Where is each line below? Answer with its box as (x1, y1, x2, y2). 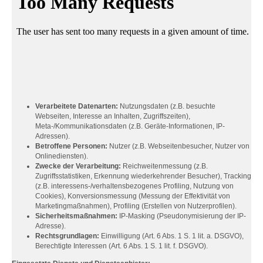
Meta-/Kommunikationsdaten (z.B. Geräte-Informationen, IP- (35, 122, 225, 130)
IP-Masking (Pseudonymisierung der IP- (117, 212, 246, 220)
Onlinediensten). (35, 152, 88, 160)
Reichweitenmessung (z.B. (121, 162, 208, 170)
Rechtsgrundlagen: (35, 232, 99, 240)
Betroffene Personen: (35, 142, 107, 150)
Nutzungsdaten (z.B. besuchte (118, 102, 215, 110)
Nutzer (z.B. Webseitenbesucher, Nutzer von (107, 142, 249, 150)
